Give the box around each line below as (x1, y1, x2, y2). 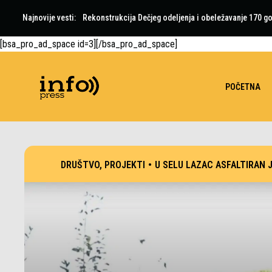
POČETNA (225, 81, 260, 92)
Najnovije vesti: (22, 13, 76, 22)
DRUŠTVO (61, 159, 100, 171)
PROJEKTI (104, 159, 145, 171)
